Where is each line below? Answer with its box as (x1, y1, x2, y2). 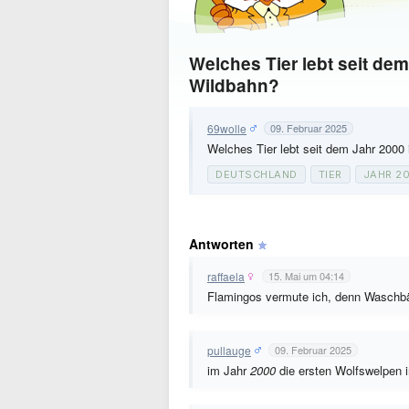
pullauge (207, 341, 251, 358)
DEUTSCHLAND (215, 168, 298, 181)
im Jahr (207, 362, 250, 379)
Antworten (189, 235, 254, 253)
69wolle (207, 120, 246, 136)
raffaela (207, 267, 245, 284)
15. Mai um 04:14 (268, 268, 344, 283)
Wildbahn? (189, 73, 279, 98)
